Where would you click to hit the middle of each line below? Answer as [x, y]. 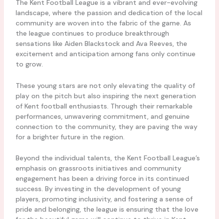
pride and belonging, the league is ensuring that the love [107, 209]
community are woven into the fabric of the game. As [103, 23]
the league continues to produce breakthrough [92, 33]
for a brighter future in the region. [70, 137]
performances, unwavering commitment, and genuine [102, 116]
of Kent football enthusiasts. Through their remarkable [104, 106]
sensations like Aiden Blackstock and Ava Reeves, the [101, 44]
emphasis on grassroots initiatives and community [98, 168]
